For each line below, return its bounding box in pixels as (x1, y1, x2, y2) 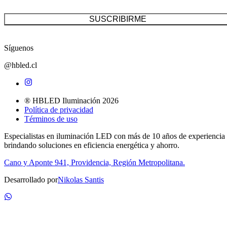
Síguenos (4, 43, 33, 52)
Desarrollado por (4, 175, 58, 184)
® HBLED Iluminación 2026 (24, 96, 119, 105)
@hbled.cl (4, 60, 37, 69)
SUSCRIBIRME (89, 14, 146, 23)
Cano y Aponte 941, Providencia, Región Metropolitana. (4, 158, 185, 167)
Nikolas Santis (58, 175, 104, 184)
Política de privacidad (24, 105, 93, 114)
